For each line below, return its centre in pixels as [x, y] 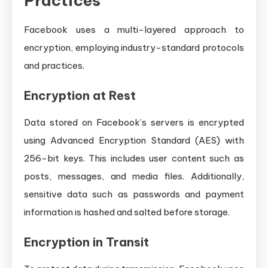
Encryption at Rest [80, 95]
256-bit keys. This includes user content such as [134, 158]
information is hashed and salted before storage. [127, 212]
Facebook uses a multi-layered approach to [134, 29]
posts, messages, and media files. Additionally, [134, 176]
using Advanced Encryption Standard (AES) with [134, 140]
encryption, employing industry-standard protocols [134, 47]
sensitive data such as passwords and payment [134, 194]
